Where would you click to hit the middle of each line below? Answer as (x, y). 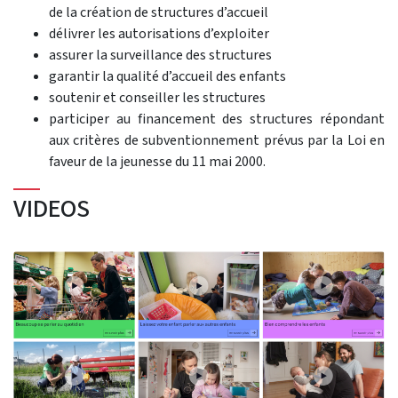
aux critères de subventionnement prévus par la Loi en (217, 140)
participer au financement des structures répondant (217, 119)
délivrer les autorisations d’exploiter (159, 34)
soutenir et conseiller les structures (157, 98)
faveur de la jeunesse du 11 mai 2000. (157, 162)
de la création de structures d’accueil (159, 12)
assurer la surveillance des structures (160, 55)
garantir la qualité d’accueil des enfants (167, 76)
